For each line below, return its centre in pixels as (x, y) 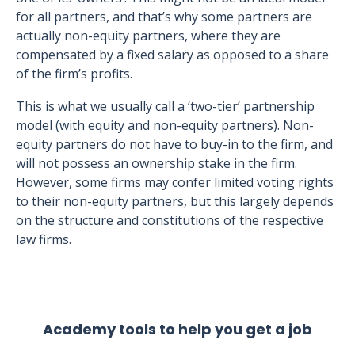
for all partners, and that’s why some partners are (164, 17)
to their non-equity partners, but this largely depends (175, 201)
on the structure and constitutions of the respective (170, 220)
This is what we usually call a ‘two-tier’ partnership (165, 106)
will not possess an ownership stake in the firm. (157, 163)
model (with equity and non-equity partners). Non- (165, 125)
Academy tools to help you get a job (177, 329)
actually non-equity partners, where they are (148, 36)
